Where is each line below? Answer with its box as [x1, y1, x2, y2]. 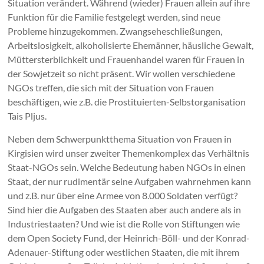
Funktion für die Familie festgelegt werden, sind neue [8, 11, 221, 23]
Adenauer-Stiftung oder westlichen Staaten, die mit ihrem [8, 246, 240, 258]
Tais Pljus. [8, 110, 47, 122]
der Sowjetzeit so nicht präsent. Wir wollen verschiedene [8, 68, 236, 80]
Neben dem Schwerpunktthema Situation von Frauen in [8, 133, 232, 145]
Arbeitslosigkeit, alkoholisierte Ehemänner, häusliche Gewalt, [8, 39, 254, 51]
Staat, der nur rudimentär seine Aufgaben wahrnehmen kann [8, 176, 252, 187]
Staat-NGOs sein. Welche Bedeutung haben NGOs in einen [8, 161, 246, 173]
